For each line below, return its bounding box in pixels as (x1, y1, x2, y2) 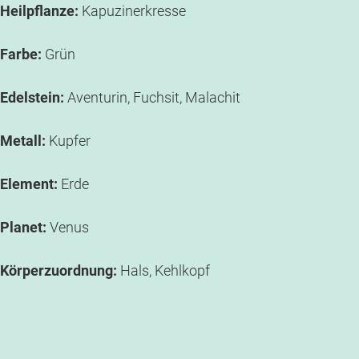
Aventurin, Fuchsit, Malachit (64, 89, 240, 107)
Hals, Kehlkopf (117, 262, 210, 280)
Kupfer (46, 132, 91, 150)
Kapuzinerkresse (79, 2, 186, 20)
